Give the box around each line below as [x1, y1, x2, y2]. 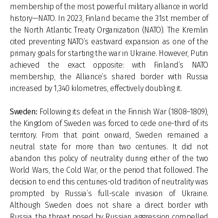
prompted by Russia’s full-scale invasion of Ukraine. [10, 189, 208, 198]
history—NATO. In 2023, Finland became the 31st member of [10, 14, 208, 23]
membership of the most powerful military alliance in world [10, 2, 208, 11]
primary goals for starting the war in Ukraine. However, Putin [10, 49, 208, 58]
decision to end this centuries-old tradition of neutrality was [10, 177, 208, 186]
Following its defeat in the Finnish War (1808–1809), [39, 107, 208, 116]
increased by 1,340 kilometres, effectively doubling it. [10, 84, 182, 93]
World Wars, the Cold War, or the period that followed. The [10, 165, 208, 175]
